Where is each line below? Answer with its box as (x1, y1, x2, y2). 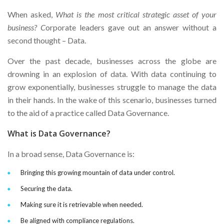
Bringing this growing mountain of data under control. (20, 168, 175, 177)
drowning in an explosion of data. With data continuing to (7, 69, 216, 79)
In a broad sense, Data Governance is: (7, 149, 134, 159)
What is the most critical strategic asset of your (55, 9, 217, 19)
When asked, (7, 9, 56, 19)
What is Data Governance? (7, 128, 110, 139)
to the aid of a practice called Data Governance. (7, 108, 169, 118)
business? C (7, 22, 45, 32)
